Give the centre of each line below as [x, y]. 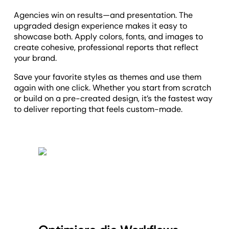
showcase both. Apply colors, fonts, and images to [109, 37]
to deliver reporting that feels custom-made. [98, 109]
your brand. [36, 58]
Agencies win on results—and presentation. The [104, 15]
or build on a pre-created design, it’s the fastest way [113, 99]
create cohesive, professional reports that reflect [106, 48]
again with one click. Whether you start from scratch [113, 88]
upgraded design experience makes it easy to [101, 26]
